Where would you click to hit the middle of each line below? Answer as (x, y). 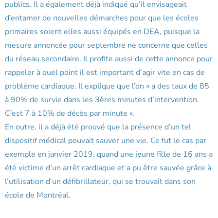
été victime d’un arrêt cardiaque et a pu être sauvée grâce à (108, 168)
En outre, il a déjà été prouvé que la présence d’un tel (98, 127)
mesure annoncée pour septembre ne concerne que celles (106, 45)
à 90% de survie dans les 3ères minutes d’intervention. (102, 100)
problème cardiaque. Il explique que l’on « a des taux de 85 (107, 86)
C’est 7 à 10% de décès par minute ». (70, 114)
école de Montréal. (38, 195)
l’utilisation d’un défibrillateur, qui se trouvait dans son (100, 182)
